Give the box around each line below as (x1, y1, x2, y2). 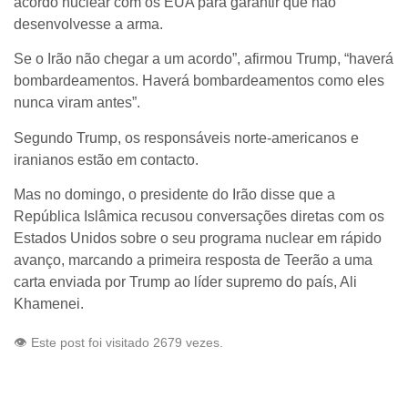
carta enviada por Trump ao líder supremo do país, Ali (14, 274, 357, 291)
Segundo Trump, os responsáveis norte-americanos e (14, 129, 359, 146)
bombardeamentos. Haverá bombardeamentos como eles (14, 73, 384, 89)
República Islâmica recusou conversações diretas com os (14, 209, 384, 225)
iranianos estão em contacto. (14, 151, 199, 168)
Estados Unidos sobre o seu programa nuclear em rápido (14, 230, 382, 247)
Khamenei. (14, 296, 84, 312)
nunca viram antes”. (14, 95, 140, 111)
